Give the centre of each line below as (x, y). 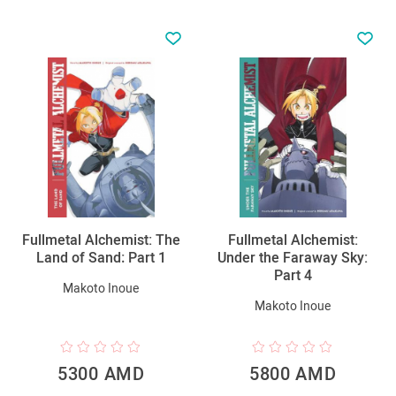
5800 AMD (293, 373)
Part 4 (293, 275)
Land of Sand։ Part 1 (101, 257)
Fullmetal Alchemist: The (101, 240)
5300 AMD (101, 373)
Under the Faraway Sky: (293, 257)
